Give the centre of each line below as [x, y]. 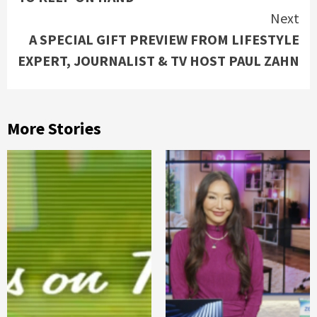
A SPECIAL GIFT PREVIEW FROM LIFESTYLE [164, 39]
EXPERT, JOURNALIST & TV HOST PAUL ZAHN [158, 60]
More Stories [54, 128]
